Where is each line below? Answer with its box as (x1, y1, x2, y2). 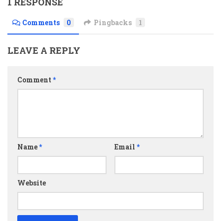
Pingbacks (94, 17, 132, 27)
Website (17, 178, 46, 187)
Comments (22, 17, 60, 27)
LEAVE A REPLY (7, 44, 80, 56)
